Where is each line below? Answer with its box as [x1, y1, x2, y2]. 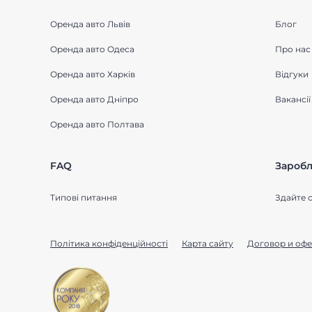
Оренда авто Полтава [50, 119, 144, 130]
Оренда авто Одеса [50, 44, 134, 54]
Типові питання [50, 192, 117, 203]
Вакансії [274, 94, 311, 104]
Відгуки [274, 69, 309, 79]
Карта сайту [182, 238, 233, 249]
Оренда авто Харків [50, 69, 135, 79]
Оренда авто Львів [50, 19, 130, 29]
